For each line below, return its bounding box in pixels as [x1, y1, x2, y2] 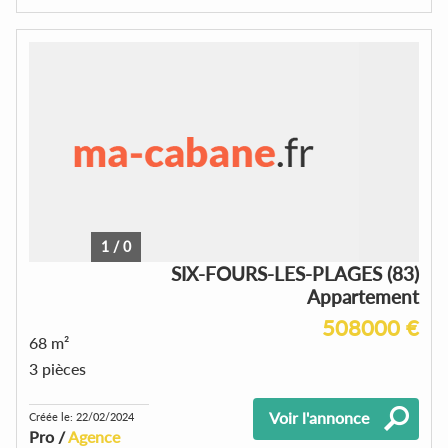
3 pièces [29, 358, 86, 378]
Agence [68, 426, 120, 446]
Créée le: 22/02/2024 [29, 409, 134, 423]
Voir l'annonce [269, 407, 369, 427]
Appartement [307, 284, 419, 308]
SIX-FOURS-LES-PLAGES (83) [171, 261, 419, 285]
